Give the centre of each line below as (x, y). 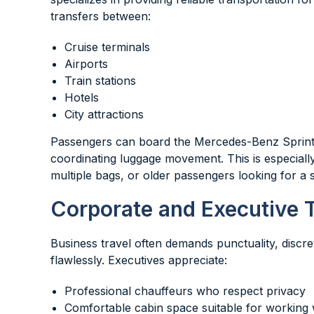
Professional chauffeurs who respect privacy (185, 291)
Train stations (100, 81)
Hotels (82, 97)
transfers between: (101, 16)
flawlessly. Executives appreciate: (139, 260)
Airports (86, 64)
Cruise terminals (107, 47)
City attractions (104, 114)
